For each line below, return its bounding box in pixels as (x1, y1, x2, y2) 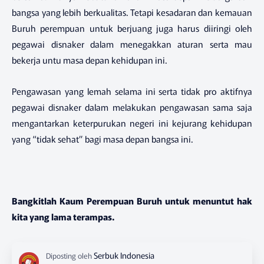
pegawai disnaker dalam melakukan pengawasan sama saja (12, 100, 252, 113)
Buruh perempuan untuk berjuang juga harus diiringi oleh (12, 22, 252, 35)
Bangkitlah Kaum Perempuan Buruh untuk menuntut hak (12, 194, 252, 207)
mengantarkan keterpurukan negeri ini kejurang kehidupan (12, 116, 252, 129)
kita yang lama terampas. (12, 210, 114, 223)
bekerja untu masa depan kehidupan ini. (12, 54, 167, 67)
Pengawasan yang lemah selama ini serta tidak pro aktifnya (12, 84, 252, 97)
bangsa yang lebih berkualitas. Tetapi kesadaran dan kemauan (12, 6, 252, 19)
